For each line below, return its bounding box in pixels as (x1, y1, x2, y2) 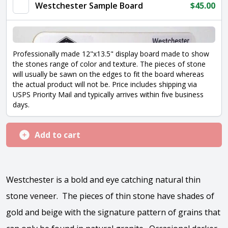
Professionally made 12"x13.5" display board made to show (13, 49, 209, 59)
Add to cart (35, 129, 80, 140)
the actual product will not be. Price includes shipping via (13, 79, 197, 89)
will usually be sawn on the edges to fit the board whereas (13, 69, 204, 79)
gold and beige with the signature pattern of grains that (6, 207, 220, 218)
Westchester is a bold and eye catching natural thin (6, 174, 201, 185)
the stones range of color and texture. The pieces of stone (13, 59, 206, 69)
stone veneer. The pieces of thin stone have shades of (6, 190, 214, 202)
